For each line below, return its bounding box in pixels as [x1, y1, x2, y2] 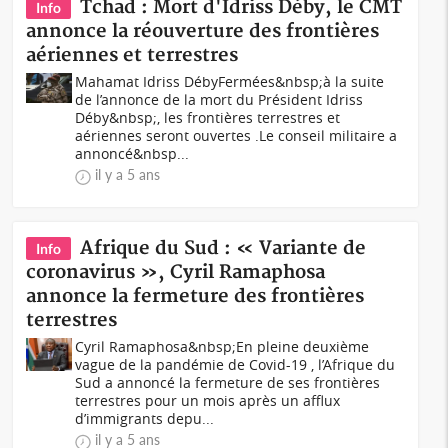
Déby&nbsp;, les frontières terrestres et [75, 108, 341, 127]
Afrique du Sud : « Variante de [80, 237, 367, 260]
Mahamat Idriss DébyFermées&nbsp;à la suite [75, 72, 385, 91]
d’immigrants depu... [75, 409, 215, 428]
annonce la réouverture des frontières [26, 20, 380, 43]
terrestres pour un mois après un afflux [75, 391, 341, 410]
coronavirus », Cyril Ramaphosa [26, 261, 326, 284]
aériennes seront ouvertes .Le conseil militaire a [75, 126, 398, 145]
